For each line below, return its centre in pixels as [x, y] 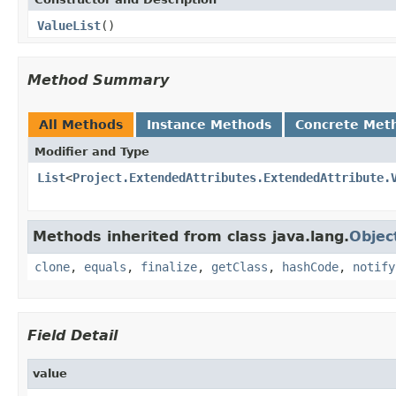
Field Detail [72, 335]
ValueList [69, 25]
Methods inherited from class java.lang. [191, 236]
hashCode [310, 267]
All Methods [81, 124]
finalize [169, 267]
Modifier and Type [92, 151]
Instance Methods [209, 124]
